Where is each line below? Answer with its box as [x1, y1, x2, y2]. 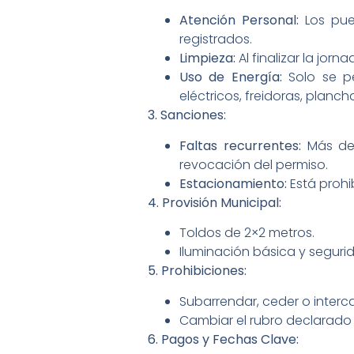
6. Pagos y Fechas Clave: [148, 330, 299, 348]
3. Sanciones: [148, 106, 226, 125]
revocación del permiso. [179, 155, 328, 174]
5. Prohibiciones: [148, 262, 247, 281]
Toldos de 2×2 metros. [179, 224, 314, 243]
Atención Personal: [179, 11, 299, 30]
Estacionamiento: [179, 174, 287, 193]
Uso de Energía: [179, 68, 282, 87]
